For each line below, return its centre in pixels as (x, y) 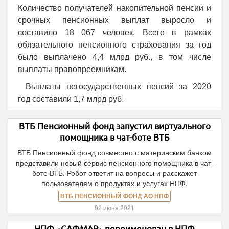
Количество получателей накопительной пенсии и (114, 8)
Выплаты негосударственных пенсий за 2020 (118, 87)
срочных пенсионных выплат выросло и (114, 20)
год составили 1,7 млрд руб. (71, 99)
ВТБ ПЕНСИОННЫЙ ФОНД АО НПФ (114, 196)
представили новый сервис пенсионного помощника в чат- (114, 163)
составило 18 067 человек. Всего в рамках (114, 32)
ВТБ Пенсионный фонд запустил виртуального (114, 126)
